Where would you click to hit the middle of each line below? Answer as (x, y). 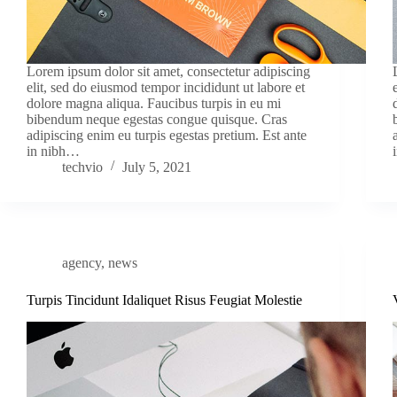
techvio (82, 167)
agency (82, 262)
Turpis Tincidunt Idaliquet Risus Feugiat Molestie (164, 300)
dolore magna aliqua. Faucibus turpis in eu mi (154, 103)
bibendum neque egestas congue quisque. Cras (157, 119)
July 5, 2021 (157, 167)
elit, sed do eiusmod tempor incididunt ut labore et (166, 87)
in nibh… (53, 151)
